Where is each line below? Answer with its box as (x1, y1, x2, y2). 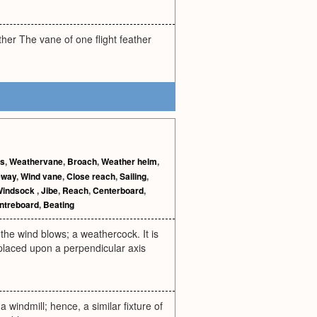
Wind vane (21, 170, 62, 183)
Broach (67, 155, 97, 168)
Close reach (67, 170, 115, 183)
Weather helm (101, 155, 157, 168)
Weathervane (9, 155, 63, 168)
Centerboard (93, 184, 144, 197)
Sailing (120, 170, 146, 183)
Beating (43, 198, 74, 211)
